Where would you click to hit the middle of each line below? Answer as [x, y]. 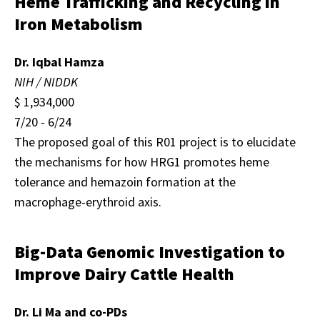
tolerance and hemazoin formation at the [125, 182]
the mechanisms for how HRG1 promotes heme [142, 162]
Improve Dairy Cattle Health [124, 274]
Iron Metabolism [79, 24]
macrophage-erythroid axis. [88, 202]
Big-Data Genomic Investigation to [150, 252]
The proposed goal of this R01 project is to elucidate [155, 142]
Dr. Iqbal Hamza [59, 62]
